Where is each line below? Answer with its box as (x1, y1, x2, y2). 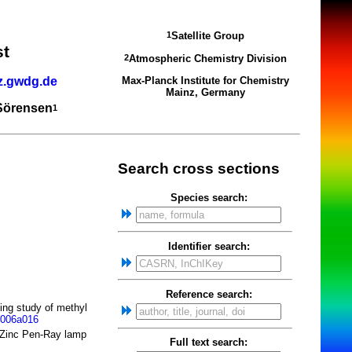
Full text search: (170, 336, 247, 349)
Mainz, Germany (165, 86, 245, 98)
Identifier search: (167, 240, 250, 252)
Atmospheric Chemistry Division (128, 52, 287, 64)
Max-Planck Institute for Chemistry (121, 74, 289, 86)
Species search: (170, 192, 247, 204)
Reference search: (165, 288, 252, 300)
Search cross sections (118, 159, 280, 177)
